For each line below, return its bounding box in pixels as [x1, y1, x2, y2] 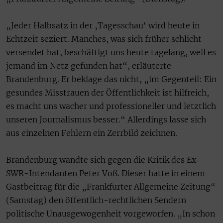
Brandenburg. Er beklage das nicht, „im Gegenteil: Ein [6, 74, 217, 84]
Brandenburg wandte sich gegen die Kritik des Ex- [6, 154, 201, 165]
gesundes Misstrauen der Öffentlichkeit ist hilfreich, [6, 87, 209, 98]
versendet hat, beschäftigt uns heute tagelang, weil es [6, 47, 216, 57]
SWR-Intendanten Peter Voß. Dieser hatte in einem [6, 168, 205, 178]
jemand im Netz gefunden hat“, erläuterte [6, 60, 171, 71]
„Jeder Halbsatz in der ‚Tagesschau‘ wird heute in [6, 20, 200, 30]
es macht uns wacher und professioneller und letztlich [6, 101, 216, 111]
